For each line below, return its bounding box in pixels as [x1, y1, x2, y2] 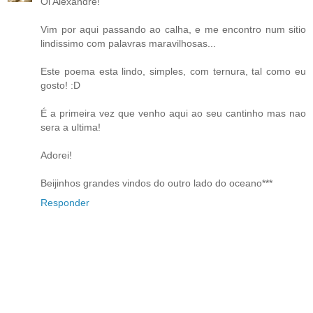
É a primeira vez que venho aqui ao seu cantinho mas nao [41, 108, 306, 119]
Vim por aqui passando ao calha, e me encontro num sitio [41, 24, 306, 36]
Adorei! [41, 150, 72, 161]
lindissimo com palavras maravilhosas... [41, 38, 216, 50]
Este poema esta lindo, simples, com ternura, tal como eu [41, 66, 306, 78]
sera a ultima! [41, 122, 101, 133]
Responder [41, 197, 89, 209]
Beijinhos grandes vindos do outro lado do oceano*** [41, 177, 272, 189]
